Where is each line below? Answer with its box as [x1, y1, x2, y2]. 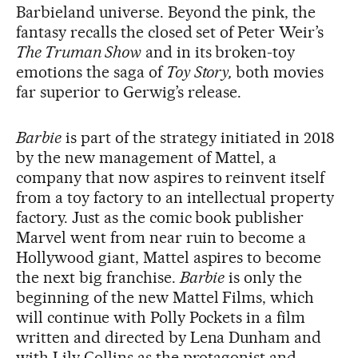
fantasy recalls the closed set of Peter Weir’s [16, 22, 324, 42]
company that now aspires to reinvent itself [16, 168, 325, 188]
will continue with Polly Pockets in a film [16, 308, 306, 328]
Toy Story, [165, 62, 237, 82]
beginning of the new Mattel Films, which [16, 288, 315, 308]
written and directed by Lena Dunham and [16, 328, 322, 348]
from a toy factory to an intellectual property [16, 188, 335, 208]
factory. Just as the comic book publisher [16, 208, 304, 228]
